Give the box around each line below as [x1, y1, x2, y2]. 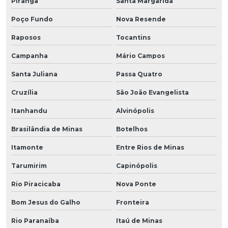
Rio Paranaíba [11, 216, 59, 224]
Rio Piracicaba [11, 180, 61, 188]
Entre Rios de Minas [116, 143, 184, 151]
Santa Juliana [11, 70, 58, 78]
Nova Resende [116, 15, 166, 23]
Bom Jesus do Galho [11, 198, 80, 206]
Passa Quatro [116, 70, 162, 78]
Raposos [11, 33, 41, 41]
